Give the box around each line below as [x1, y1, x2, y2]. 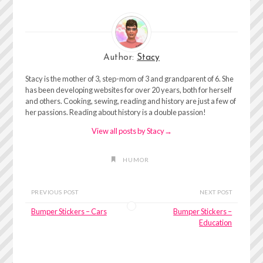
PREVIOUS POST [31, 188, 79, 195]
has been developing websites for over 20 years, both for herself [25, 85, 232, 95]
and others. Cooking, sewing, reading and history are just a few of [25, 96, 236, 106]
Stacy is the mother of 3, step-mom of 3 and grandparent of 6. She [25, 74, 234, 84]
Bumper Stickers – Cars [31, 207, 107, 217]
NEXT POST [199, 188, 232, 195]
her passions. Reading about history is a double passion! [25, 107, 206, 117]
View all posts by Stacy [91, 126, 164, 136]
